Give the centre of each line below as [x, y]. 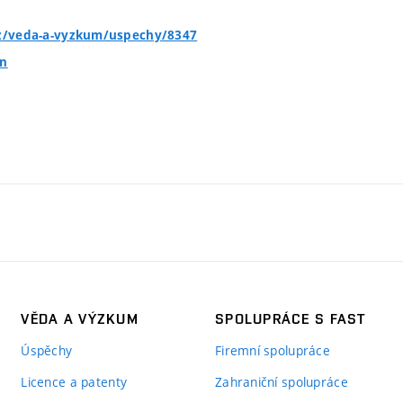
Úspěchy [47, 351]
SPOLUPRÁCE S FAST [290, 319]
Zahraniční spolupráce [281, 382]
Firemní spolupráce [273, 351]
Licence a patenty [74, 382]
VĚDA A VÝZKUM [80, 319]
